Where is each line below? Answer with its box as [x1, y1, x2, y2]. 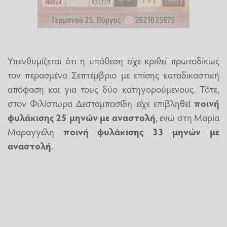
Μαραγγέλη [8, 124, 63, 138]
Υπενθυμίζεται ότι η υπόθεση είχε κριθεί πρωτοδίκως [8, 53, 219, 67]
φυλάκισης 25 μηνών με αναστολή [8, 110, 156, 124]
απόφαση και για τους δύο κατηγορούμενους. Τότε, [8, 82, 219, 95]
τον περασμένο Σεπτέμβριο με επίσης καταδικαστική [8, 67, 219, 81]
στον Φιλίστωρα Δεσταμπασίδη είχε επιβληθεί [8, 96, 194, 109]
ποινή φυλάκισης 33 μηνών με [63, 124, 220, 138]
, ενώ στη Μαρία [155, 110, 220, 124]
